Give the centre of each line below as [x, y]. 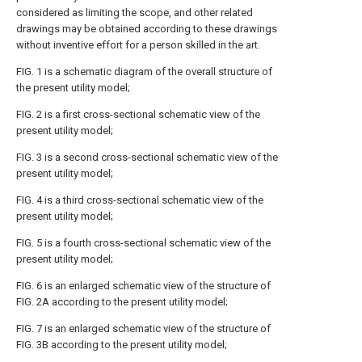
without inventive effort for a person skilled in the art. [138, 45]
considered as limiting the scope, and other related [135, 13]
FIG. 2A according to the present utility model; [122, 302]
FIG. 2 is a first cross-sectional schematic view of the [138, 114]
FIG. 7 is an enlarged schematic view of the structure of [143, 328]
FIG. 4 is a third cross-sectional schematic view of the [140, 200]
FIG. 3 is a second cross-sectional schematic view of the [147, 157]
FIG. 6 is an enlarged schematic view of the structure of [143, 286]
